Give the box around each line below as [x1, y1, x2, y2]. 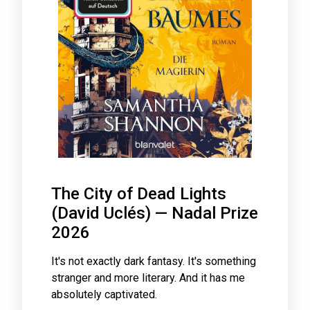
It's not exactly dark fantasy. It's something [51, 255, 256, 268]
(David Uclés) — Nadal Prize [51, 203, 258, 224]
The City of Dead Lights [51, 184, 226, 204]
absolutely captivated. [51, 288, 157, 302]
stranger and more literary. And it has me [51, 271, 245, 285]
